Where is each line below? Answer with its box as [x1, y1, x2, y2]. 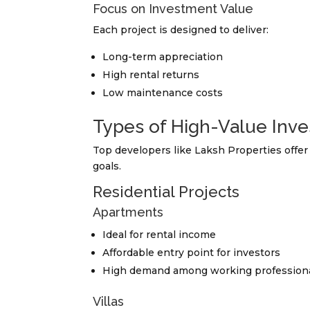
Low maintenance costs [102, 86, 224, 100]
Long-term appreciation [102, 51, 224, 64]
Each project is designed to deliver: [93, 24, 269, 37]
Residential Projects [93, 183, 240, 201]
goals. [93, 160, 122, 173]
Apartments [93, 205, 164, 220]
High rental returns [102, 69, 200, 82]
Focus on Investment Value [93, 1, 254, 17]
